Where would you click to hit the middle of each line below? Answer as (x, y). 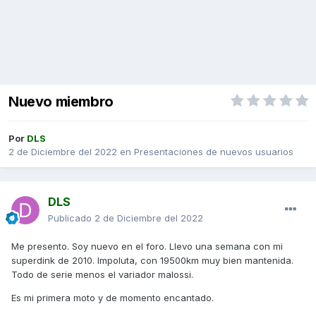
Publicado (71, 218)
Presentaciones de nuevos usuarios (214, 152)
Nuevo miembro (61, 102)
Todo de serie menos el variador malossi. (102, 275)
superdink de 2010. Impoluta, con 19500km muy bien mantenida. (152, 261)
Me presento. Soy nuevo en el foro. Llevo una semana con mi (147, 247)
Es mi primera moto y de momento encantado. (113, 298)
